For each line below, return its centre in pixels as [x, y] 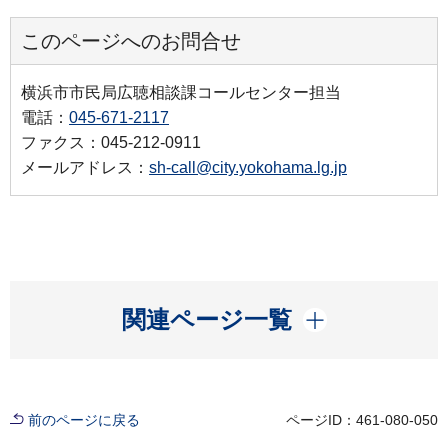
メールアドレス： [85, 168]
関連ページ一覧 [206, 320]
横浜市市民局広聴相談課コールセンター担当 [181, 93]
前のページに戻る [84, 420]
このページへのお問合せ [131, 41]
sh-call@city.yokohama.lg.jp [248, 168]
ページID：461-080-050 [362, 420]
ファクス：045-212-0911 [111, 143]
